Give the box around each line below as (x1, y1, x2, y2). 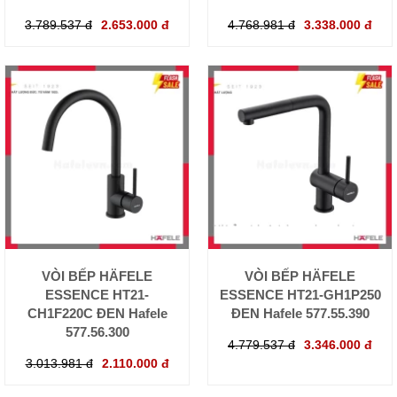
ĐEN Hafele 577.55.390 (230, 305, 370, 321)
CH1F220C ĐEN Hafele (27, 305, 167, 321)
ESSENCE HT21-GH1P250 (219, 286, 381, 302)
